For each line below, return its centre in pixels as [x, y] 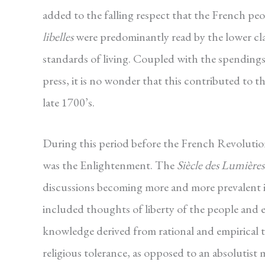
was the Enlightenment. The [110, 165]
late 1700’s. [69, 103]
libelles [58, 37]
